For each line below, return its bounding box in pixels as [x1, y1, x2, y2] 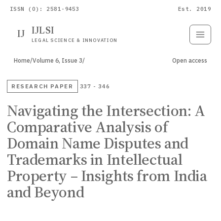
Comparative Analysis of [7, 116, 168, 138]
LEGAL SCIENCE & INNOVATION [32, 37, 118, 43]
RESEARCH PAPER [11, 82, 74, 90]
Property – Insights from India [7, 165, 207, 186]
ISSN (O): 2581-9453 [10, 5, 80, 12]
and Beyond [7, 182, 84, 203]
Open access [172, 57, 207, 64]
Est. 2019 [178, 5, 211, 12]
